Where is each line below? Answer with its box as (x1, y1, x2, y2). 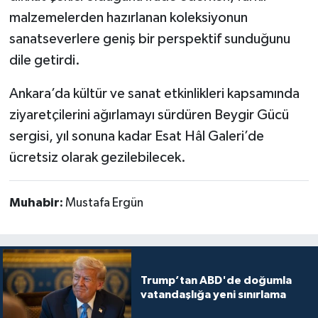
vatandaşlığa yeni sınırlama (140, 288, 286, 300)
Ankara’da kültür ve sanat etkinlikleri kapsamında (9, 86, 300, 101)
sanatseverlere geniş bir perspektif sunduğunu (9, 31, 290, 46)
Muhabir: (9, 196, 65, 209)
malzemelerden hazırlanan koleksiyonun (9, 10, 248, 25)
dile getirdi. (9, 53, 80, 67)
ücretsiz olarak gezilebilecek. (9, 150, 186, 165)
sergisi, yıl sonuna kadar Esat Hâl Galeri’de (9, 128, 264, 143)
